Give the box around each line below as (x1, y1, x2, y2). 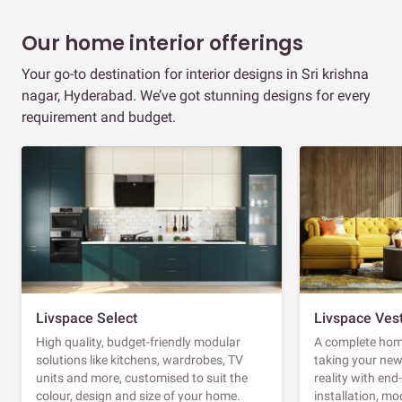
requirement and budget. (22, 108, 176, 126)
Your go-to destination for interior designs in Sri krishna (22, 65, 369, 83)
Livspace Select (36, 309, 137, 327)
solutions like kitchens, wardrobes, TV (36, 352, 243, 367)
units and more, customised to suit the (36, 370, 248, 385)
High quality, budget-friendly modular (36, 334, 240, 349)
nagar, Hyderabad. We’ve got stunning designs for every (22, 86, 371, 104)
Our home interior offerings (22, 29, 303, 57)
